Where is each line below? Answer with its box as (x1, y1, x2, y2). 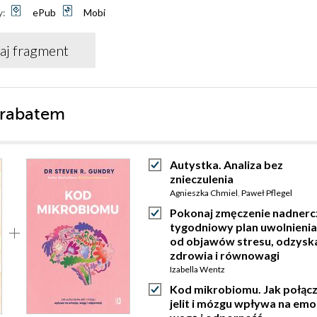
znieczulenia (170, 172, 234, 185)
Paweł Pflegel (241, 188, 292, 198)
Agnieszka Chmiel (170, 188, 238, 198)
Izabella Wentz (170, 264, 225, 275)
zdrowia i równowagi (170, 248, 279, 262)
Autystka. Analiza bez (170, 158, 283, 171)
